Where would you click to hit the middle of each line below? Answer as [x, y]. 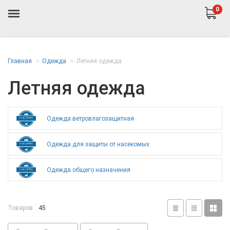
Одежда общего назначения [89, 170]
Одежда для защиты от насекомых [98, 144]
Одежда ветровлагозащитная [90, 118]
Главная [20, 61]
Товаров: [21, 208]
